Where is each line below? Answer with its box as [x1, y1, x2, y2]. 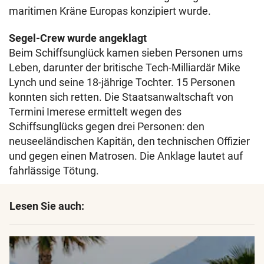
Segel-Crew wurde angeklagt [9, 32, 147, 45]
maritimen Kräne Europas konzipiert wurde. [9, 5, 211, 18]
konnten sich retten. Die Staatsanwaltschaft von [9, 91, 233, 104]
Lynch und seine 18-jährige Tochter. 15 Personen [9, 76, 235, 89]
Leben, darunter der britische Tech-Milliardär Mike [9, 61, 240, 74]
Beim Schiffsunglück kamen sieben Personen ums [9, 47, 243, 60]
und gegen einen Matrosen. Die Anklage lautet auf [9, 150, 243, 163]
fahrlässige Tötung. [9, 164, 99, 177]
